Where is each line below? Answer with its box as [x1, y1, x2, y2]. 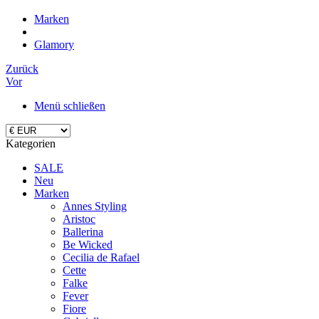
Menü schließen [34, 100, 105, 112]
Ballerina [63, 226, 103, 238]
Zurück [6, 63, 38, 75]
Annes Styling [63, 200, 127, 212]
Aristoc [63, 213, 95, 225]
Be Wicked [63, 239, 113, 251]
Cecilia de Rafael [63, 251, 140, 263]
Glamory [34, 38, 74, 51]
